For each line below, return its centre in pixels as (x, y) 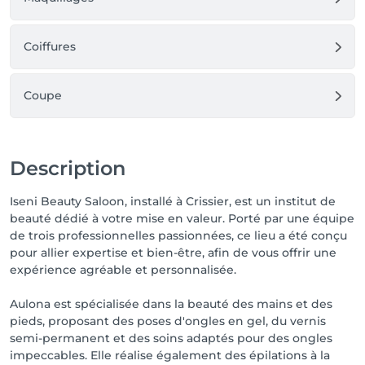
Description (68, 168)
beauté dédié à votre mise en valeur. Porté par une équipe (182, 218)
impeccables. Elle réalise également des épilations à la (170, 355)
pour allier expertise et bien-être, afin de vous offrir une (173, 253)
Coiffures (50, 46)
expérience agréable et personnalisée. (123, 270)
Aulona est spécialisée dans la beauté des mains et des (171, 304)
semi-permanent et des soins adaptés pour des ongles (171, 338)
